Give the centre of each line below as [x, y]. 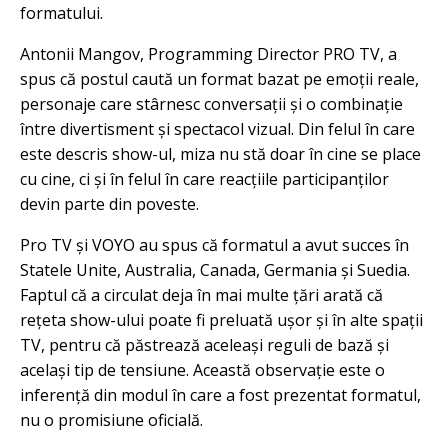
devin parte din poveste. [109, 204]
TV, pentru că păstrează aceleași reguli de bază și [204, 345]
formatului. [61, 13]
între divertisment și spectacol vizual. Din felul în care [217, 129]
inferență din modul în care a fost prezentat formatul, [220, 395]
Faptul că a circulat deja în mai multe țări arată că [201, 295]
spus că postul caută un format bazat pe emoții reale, [219, 79]
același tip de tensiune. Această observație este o [202, 370]
